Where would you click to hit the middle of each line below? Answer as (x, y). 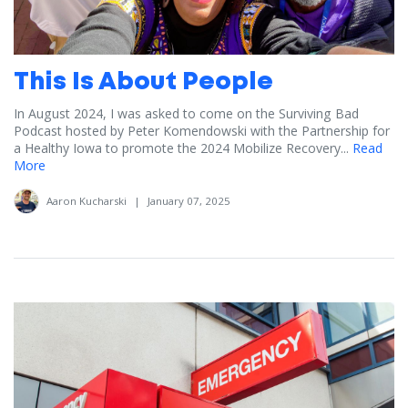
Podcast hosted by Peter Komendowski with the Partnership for (202, 131)
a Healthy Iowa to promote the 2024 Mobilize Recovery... (181, 148)
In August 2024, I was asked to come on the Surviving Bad (186, 114)
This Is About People (143, 83)
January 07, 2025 (189, 201)
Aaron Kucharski (87, 201)
